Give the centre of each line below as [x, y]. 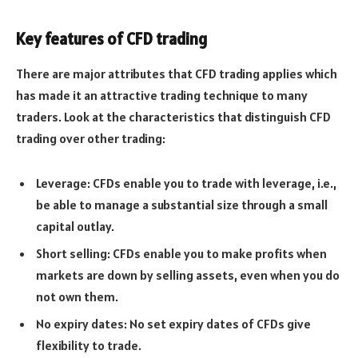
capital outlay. [75, 226]
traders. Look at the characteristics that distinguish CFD [173, 117]
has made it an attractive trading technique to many [162, 95]
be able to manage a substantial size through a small [182, 204]
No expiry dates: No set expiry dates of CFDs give [173, 323]
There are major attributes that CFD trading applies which [177, 74]
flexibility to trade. [89, 345]
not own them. [77, 296]
